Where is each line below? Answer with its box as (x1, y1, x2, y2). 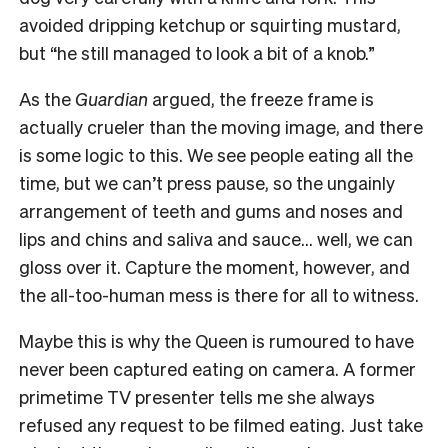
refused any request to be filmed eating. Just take (19, 412, 423, 436)
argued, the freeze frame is (148, 86, 374, 110)
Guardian (75, 86, 148, 110)
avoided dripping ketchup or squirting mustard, (19, 12, 401, 36)
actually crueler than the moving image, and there (19, 114, 423, 138)
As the (19, 86, 75, 110)
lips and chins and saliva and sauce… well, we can (19, 226, 413, 250)
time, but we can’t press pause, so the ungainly (19, 170, 395, 194)
